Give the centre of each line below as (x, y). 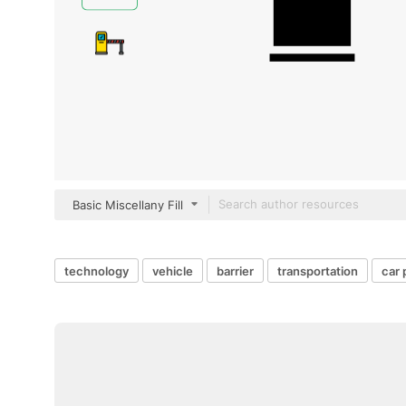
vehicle (173, 271)
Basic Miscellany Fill (128, 205)
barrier (235, 271)
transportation (318, 271)
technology (97, 271)
